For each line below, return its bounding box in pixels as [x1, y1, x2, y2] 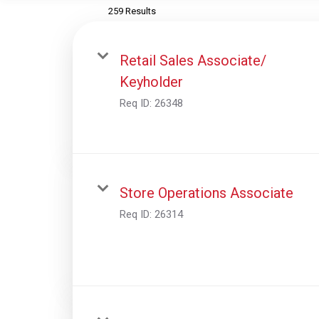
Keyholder [120, 73, 183, 90]
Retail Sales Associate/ [120, 51, 266, 69]
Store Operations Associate [120, 184, 293, 202]
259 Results [108, 5, 156, 16]
